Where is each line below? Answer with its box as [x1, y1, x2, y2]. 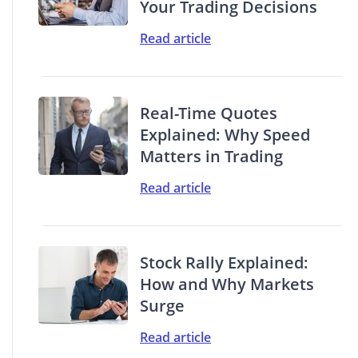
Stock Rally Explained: [140, 251, 308, 273]
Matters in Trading [140, 145, 283, 167]
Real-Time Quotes [140, 101, 277, 124]
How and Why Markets [140, 272, 314, 295]
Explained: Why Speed [140, 123, 310, 145]
